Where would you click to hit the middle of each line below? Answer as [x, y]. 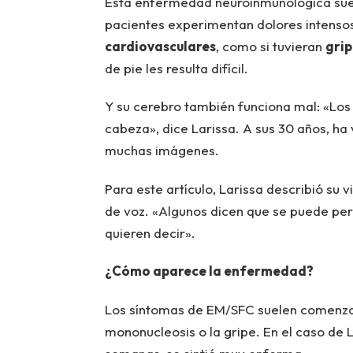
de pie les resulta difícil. [176, 68]
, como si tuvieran [270, 46]
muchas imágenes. [162, 150]
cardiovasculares [160, 46]
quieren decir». [150, 232]
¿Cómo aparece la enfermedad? [209, 271]
